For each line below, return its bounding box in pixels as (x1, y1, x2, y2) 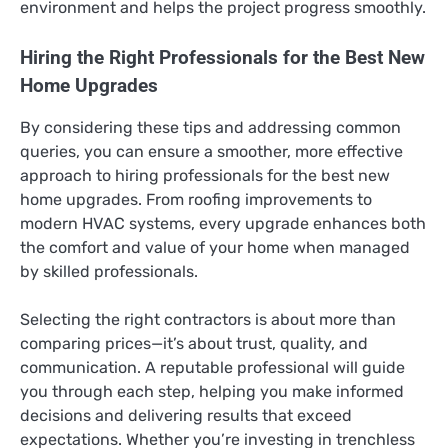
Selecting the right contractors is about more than (20, 309, 396, 329)
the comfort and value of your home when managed (20, 237, 410, 257)
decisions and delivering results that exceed (20, 405, 352, 425)
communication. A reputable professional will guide (20, 357, 405, 377)
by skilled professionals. (20, 261, 198, 281)
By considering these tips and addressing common (20, 117, 401, 137)
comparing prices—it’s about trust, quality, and (20, 333, 368, 353)
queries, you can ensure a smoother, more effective (20, 141, 403, 161)
